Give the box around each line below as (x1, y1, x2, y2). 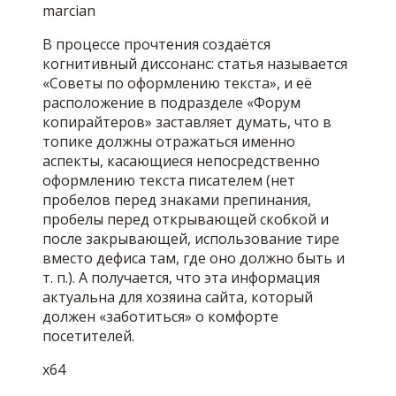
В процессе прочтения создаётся (42, 34, 270, 55)
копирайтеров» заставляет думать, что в (42, 112, 331, 133)
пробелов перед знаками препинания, (42, 190, 311, 210)
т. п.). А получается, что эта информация (42, 268, 320, 288)
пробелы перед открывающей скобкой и (42, 209, 329, 230)
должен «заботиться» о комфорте (42, 307, 278, 327)
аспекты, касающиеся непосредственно (42, 151, 320, 171)
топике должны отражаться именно (42, 132, 295, 152)
